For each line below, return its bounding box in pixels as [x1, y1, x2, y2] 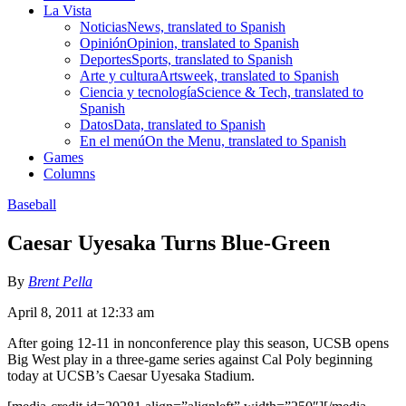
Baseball [7, 196, 56, 212]
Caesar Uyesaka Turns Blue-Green [7, 230, 330, 255]
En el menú [80, 132, 145, 149]
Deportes [80, 51, 131, 67]
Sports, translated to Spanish [131, 51, 293, 67]
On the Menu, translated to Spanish [145, 132, 346, 149]
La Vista [43, 2, 92, 18]
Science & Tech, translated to [197, 83, 363, 100]
